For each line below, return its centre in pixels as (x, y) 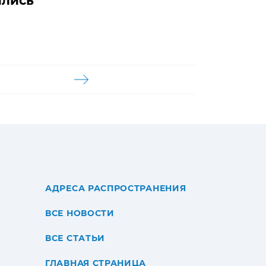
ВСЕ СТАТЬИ (75, 238)
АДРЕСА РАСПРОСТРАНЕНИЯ (116, 189)
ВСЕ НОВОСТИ (80, 213)
